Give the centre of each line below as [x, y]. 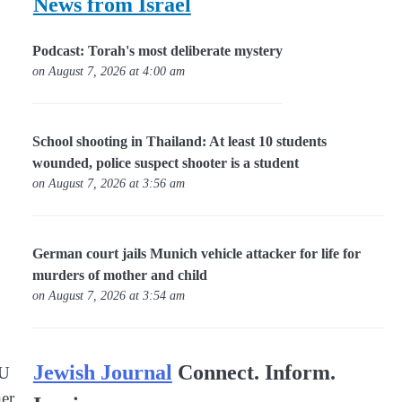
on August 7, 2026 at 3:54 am [109, 295]
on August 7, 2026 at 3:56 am [109, 183]
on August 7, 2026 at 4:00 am [109, 71]
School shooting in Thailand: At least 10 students [180, 141]
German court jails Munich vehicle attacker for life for [197, 253]
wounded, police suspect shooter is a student [166, 162]
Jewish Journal [102, 372]
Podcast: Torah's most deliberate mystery [158, 51]
